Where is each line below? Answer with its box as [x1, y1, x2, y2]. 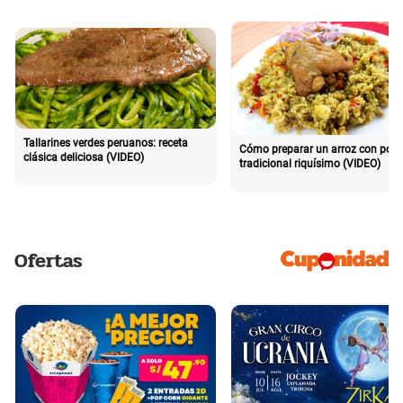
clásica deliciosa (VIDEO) [23, 150, 144, 164]
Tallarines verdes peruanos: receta [23, 136, 188, 149]
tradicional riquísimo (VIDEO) [239, 157, 381, 170]
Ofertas [14, 246, 83, 277]
